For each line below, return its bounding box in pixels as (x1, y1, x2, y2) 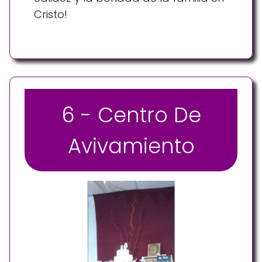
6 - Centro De (61, 100, 201, 129)
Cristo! (34, 7, 67, 22)
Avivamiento (67, 131, 195, 160)
